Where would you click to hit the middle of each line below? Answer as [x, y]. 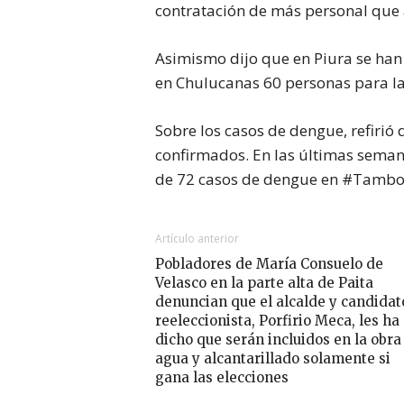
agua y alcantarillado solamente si [273, 359]
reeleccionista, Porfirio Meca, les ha [277, 321]
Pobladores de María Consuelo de [269, 264]
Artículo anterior [197, 239]
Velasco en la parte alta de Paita [264, 283]
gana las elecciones [222, 378]
